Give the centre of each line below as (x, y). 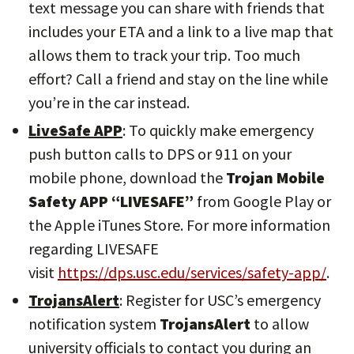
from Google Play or (262, 201)
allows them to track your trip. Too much (164, 55)
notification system (94, 324)
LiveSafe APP (75, 130)
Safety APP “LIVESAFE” (111, 201)
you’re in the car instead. (109, 102)
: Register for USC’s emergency (220, 300)
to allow (280, 324)
